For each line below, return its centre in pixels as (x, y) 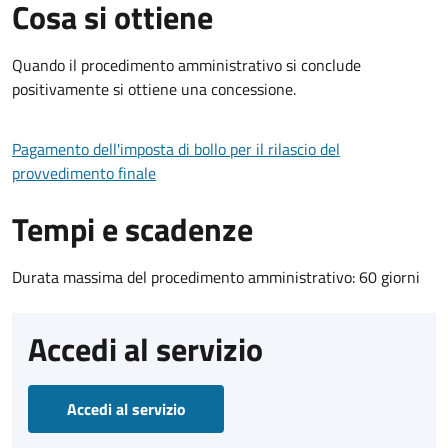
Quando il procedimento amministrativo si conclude (186, 64)
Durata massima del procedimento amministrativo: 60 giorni (216, 276)
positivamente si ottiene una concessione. (154, 88)
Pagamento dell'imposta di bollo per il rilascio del (176, 148)
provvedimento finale (84, 172)
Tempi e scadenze (132, 228)
